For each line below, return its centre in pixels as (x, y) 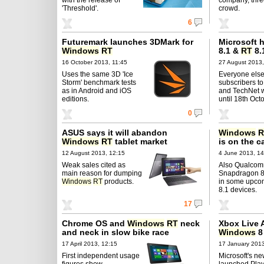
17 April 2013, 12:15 (90, 243)
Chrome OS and (95, 223)
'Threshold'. (80, 8)
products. (118, 181)
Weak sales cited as (94, 165)
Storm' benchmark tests (99, 82)
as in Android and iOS (97, 90)
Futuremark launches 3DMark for (128, 42)
